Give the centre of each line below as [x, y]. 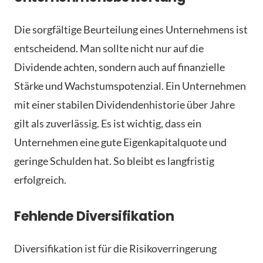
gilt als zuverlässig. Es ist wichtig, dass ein [108, 123]
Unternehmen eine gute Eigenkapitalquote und [120, 142]
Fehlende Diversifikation [94, 216]
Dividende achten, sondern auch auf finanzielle [119, 67]
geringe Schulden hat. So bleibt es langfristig [114, 161]
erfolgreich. [40, 179]
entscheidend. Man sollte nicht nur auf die [109, 48]
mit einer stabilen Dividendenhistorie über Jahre [124, 104]
